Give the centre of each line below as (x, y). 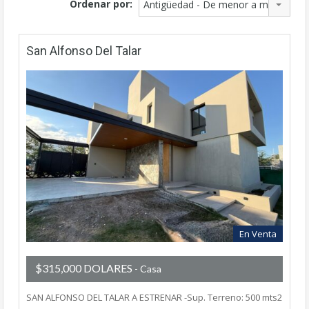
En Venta (258, 233)
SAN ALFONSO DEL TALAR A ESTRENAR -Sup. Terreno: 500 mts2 (154, 297)
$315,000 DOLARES (84, 268)
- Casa (147, 268)
